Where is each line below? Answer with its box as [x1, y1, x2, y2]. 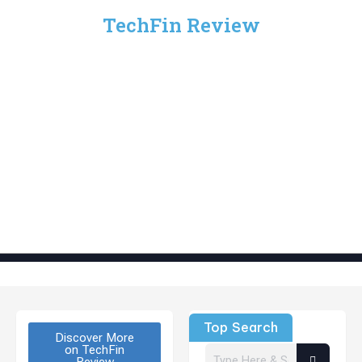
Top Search [204, 319, 278, 335]
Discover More [55, 330, 134, 345]
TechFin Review [102, 12, 260, 38]
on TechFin [65, 343, 124, 357]
